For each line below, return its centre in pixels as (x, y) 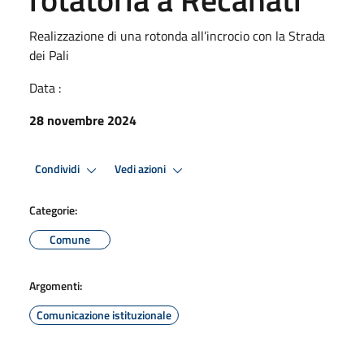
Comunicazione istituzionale (104, 314)
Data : (45, 87)
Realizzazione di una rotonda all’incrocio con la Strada (177, 35)
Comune (70, 239)
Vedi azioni (141, 169)
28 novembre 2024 (83, 120)
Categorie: (53, 210)
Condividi (58, 169)
